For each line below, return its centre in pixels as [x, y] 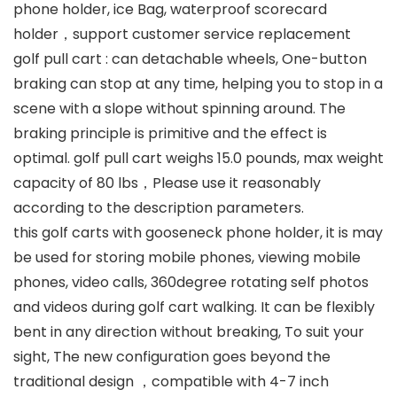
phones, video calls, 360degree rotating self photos [191, 283]
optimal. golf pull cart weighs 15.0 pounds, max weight [198, 159]
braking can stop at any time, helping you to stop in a [198, 84]
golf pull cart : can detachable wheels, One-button [190, 59]
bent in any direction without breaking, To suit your [189, 332]
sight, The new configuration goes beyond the [172, 357]
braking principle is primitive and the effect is [170, 134]
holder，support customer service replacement [182, 35]
